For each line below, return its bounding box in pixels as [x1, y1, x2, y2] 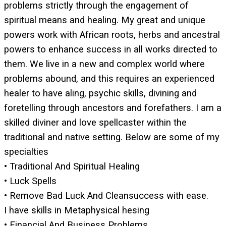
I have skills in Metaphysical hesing [4, 204, 149, 216]
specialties [4, 146, 48, 157]
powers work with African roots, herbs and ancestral [4, 29, 220, 40]
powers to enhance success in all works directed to [4, 43, 217, 55]
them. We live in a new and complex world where [4, 58, 205, 70]
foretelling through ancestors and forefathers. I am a [4, 102, 221, 114]
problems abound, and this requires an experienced [4, 73, 214, 84]
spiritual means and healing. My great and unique [4, 14, 205, 26]
